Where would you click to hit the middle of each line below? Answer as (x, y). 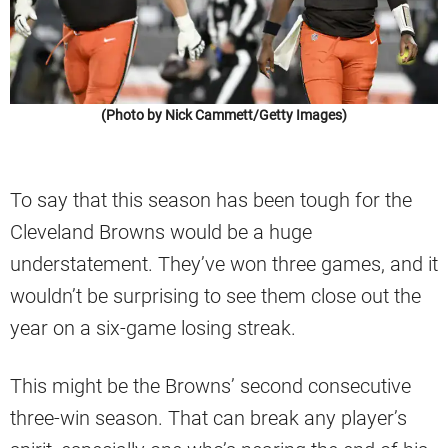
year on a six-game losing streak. (153, 327)
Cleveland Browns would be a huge (161, 231)
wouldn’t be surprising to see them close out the (215, 295)
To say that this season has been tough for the (211, 199)
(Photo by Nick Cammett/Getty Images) (224, 114)
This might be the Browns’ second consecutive (210, 385)
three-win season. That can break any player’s (208, 417)
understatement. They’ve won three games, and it (224, 263)
